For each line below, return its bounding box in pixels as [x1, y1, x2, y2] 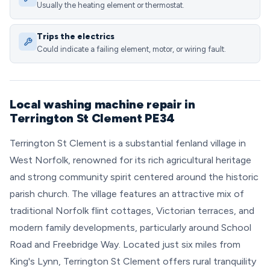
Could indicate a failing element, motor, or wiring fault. [37, 45, 226, 54]
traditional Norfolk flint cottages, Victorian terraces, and [10, 205, 254, 216]
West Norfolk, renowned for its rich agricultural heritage [10, 154, 251, 166]
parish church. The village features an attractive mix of [10, 188, 244, 199]
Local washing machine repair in [10, 97, 195, 111]
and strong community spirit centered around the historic [10, 171, 259, 183]
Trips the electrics [37, 31, 115, 42]
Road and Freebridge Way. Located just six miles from [10, 239, 240, 250]
